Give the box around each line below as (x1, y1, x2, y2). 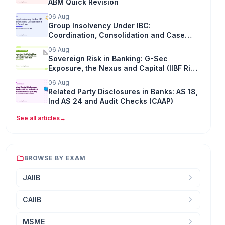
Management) (48, 73, 97, 82)
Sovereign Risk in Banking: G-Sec (48, 54, 168, 63)
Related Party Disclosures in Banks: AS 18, (48, 87, 198, 96)
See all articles (16, 114, 60, 122)
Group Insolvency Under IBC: (48, 21, 151, 30)
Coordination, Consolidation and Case (48, 30, 185, 39)
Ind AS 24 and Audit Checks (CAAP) (48, 96, 173, 105)
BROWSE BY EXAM (24, 154, 86, 162)
